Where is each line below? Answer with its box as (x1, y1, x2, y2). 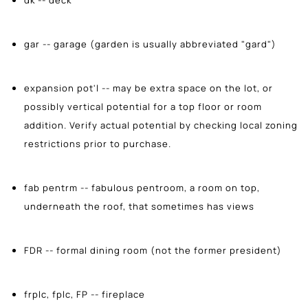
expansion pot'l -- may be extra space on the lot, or (24, 81, 273, 94)
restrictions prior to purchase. (24, 137, 171, 150)
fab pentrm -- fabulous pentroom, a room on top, (24, 181, 260, 194)
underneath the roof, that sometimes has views (24, 199, 254, 212)
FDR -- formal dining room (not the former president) (24, 243, 282, 256)
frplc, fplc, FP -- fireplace (24, 287, 145, 300)
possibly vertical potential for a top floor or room (24, 100, 262, 113)
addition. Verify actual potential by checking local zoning (24, 118, 298, 131)
